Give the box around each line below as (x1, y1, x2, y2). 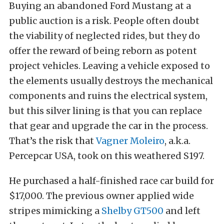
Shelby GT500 (101, 205, 163, 217)
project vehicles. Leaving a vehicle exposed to (9, 60, 210, 72)
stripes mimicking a (9, 205, 101, 217)
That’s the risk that (9, 135, 96, 147)
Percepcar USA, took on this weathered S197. (9, 150, 204, 162)
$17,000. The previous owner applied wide (9, 190, 194, 202)
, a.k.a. (164, 135, 190, 147)
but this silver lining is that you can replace (9, 105, 202, 117)
